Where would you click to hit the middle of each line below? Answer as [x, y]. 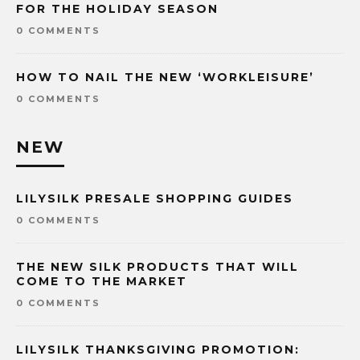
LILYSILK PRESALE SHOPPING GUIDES [155, 199]
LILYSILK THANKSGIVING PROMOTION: [158, 350]
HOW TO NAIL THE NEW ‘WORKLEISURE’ [165, 78]
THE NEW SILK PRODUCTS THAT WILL [157, 267]
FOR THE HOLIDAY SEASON [117, 9]
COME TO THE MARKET [102, 282]
